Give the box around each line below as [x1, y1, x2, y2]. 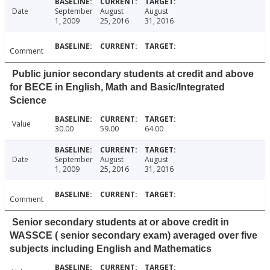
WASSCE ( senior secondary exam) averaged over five [10, 230, 257, 241]
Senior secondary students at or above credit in [12, 217, 229, 228]
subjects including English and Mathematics [10, 243, 212, 254]
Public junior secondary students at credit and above [12, 69, 254, 80]
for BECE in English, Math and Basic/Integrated [10, 82, 225, 93]
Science [10, 95, 46, 106]
